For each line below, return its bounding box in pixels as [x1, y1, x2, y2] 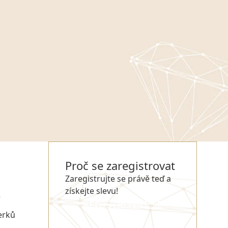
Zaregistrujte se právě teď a [65, 173, 171, 184]
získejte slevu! [65, 185, 118, 196]
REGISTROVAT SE [83, 197, 162, 211]
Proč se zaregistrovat [65, 157, 175, 173]
